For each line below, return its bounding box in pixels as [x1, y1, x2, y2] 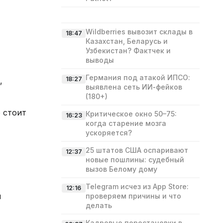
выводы [86, 56, 114, 64]
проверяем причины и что [86, 192, 181, 200]
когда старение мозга [86, 119, 166, 127]
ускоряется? [86, 128, 132, 137]
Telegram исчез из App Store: [86, 182, 189, 191]
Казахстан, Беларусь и [86, 37, 168, 45]
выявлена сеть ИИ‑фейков [86, 83, 182, 91]
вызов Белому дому [86, 165, 157, 173]
